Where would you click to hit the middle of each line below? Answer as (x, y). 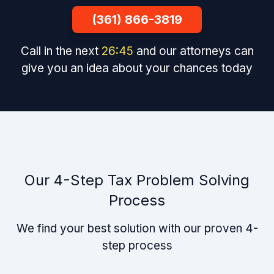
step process (137, 245)
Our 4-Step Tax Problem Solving (137, 180)
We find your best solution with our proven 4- (137, 228)
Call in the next (60, 51)
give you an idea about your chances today (137, 68)
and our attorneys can (195, 51)
